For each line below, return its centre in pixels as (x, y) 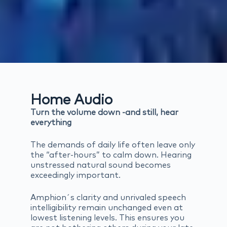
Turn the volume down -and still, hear (104, 113)
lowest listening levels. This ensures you (107, 218)
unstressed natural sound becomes (101, 165)
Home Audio (71, 101)
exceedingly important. (75, 176)
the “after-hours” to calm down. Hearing (111, 155)
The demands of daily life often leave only (113, 145)
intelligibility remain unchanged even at (107, 208)
